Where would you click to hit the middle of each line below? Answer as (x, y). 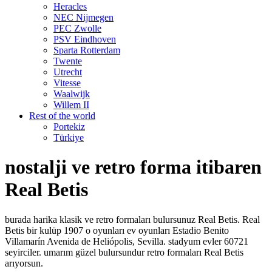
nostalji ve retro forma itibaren (133, 167)
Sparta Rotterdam (87, 50)
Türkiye (69, 138)
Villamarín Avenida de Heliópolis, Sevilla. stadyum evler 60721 (127, 241)
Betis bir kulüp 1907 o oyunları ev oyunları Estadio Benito (117, 230)
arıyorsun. (24, 263)
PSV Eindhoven (85, 39)
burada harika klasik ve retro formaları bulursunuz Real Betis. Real (132, 219)
